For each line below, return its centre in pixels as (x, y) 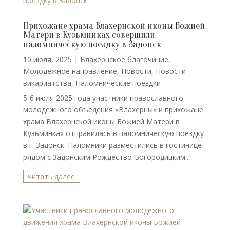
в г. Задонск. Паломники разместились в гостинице (112, 145)
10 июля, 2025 (47, 59)
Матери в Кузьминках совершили (89, 35)
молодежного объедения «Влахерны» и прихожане (113, 110)
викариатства (47, 83)
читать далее (52, 176)
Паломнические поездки (118, 83)
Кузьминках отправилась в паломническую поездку (113, 133)
